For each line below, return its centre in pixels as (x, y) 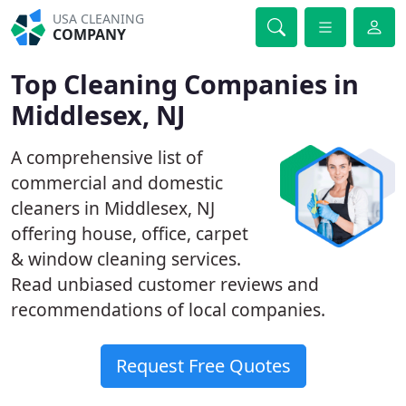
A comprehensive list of (107, 157)
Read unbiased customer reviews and (165, 284)
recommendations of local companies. (168, 309)
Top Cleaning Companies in (185, 84)
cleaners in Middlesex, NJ (113, 208)
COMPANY (90, 34)
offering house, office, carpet (130, 233)
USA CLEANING (99, 19)
